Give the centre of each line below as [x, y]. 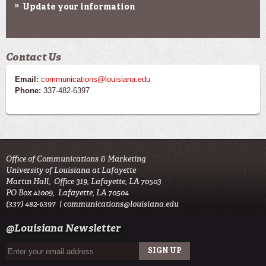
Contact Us [34, 57]
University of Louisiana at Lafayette [71, 170]
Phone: [28, 91]
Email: [27, 80]
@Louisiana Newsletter [64, 229]
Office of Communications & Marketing [76, 159]
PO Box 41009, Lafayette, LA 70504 [67, 193]
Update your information [79, 7]
